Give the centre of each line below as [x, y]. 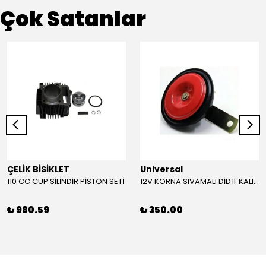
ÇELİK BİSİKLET [38, 169]
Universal [161, 169]
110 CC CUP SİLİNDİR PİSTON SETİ [66, 181]
